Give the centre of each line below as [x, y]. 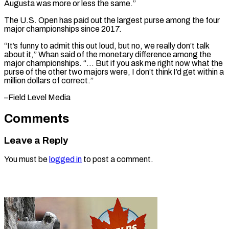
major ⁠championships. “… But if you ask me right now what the [113, 63]
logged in [65, 159]
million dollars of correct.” [49, 80]
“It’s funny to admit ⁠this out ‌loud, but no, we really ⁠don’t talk [107, 45]
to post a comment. [118, 159]
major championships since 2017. [63, 29]
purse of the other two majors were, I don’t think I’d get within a [114, 72]
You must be [27, 159]
